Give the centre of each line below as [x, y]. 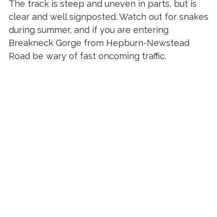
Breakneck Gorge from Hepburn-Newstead [99, 43]
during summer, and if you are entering [88, 30]
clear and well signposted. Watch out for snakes [108, 17]
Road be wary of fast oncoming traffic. [87, 56]
